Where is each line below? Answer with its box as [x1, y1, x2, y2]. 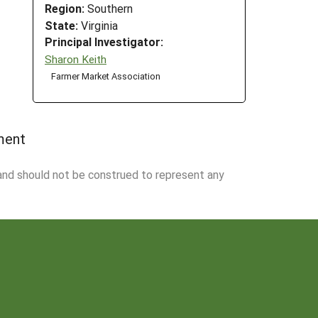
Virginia [78, 17, 118, 33]
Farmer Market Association [50, 70, 160, 82]
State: [45, 17, 78, 33]
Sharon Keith [45, 51, 106, 66]
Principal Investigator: [45, 34, 163, 50]
